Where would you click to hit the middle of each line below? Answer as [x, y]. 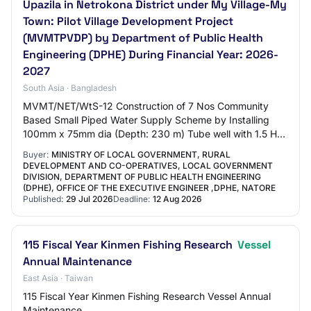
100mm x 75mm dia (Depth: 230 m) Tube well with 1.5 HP [153, 134]
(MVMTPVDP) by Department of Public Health [143, 38]
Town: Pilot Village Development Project [128, 21]
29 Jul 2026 [90, 199]
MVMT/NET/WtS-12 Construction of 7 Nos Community [146, 106]
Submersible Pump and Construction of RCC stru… [137, 148]
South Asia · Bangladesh [70, 88]
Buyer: [36, 154]
